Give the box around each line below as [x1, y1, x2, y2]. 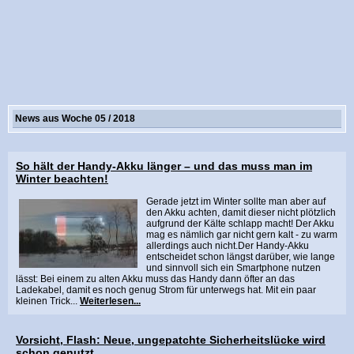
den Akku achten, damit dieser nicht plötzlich [146, 207, 336, 218]
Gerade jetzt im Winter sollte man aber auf [146, 196, 326, 207]
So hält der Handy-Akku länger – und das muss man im [16, 160, 312, 172]
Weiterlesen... [80, 296, 141, 307]
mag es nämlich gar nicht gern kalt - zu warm [146, 229, 337, 240]
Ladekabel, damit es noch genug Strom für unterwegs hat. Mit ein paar [16, 284, 316, 296]
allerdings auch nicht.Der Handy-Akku [146, 240, 309, 251]
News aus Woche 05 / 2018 [15, 113, 135, 124]
